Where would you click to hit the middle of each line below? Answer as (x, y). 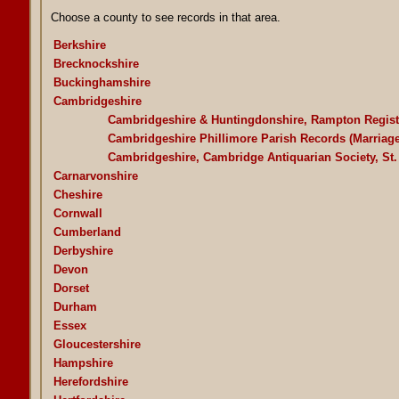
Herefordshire (90, 381)
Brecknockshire (96, 63)
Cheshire (77, 194)
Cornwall (77, 213)
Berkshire (79, 45)
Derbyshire (83, 250)
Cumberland (87, 232)
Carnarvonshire (95, 175)
